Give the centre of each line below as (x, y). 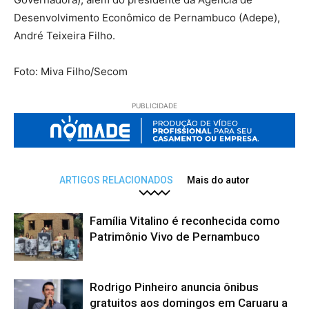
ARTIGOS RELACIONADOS (116, 180)
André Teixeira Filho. (64, 35)
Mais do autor (218, 180)
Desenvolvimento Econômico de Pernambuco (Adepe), (147, 17)
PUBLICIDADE (154, 105)
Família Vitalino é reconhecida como (185, 221)
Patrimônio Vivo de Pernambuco (175, 237)
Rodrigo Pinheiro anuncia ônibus (174, 287)
